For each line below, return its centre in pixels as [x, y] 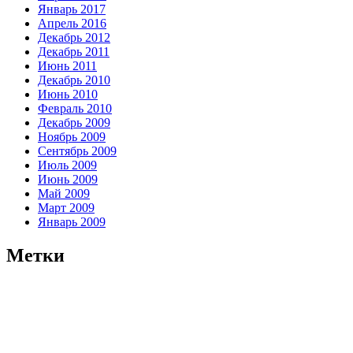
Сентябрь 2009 [77, 150]
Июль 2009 [67, 165]
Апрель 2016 [72, 23]
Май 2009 [64, 193]
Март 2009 [66, 207]
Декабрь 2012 [74, 37]
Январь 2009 [72, 221]
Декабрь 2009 [74, 122]
